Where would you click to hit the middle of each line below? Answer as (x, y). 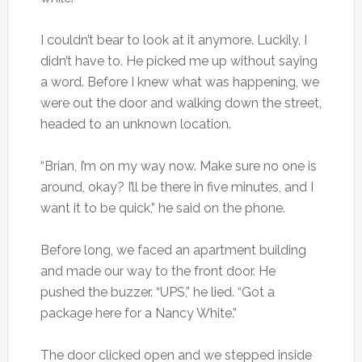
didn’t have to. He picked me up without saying (179, 61)
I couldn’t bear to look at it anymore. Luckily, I (173, 40)
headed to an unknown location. (135, 124)
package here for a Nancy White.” (138, 314)
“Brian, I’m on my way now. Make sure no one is (178, 166)
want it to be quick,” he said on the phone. (162, 208)
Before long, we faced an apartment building (173, 250)
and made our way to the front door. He (158, 271)
